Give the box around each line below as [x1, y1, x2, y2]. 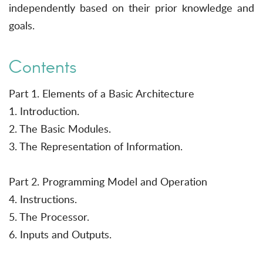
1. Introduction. [9, 104, 79, 119]
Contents [9, 56, 77, 77]
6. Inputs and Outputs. [9, 227, 112, 242]
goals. [9, 18, 35, 33]
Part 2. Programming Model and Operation [9, 174, 207, 189]
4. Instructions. [9, 192, 77, 207]
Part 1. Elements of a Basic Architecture [9, 86, 194, 101]
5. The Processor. [9, 210, 89, 224]
